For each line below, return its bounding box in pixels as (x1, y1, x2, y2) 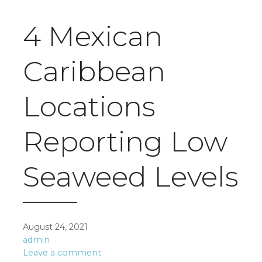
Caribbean (23, 54, 166, 89)
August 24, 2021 (23, 222, 88, 233)
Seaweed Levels (23, 160, 239, 194)
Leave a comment (23, 247, 101, 258)
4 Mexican (23, 19, 163, 54)
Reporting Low (23, 125, 227, 159)
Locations (23, 89, 156, 124)
